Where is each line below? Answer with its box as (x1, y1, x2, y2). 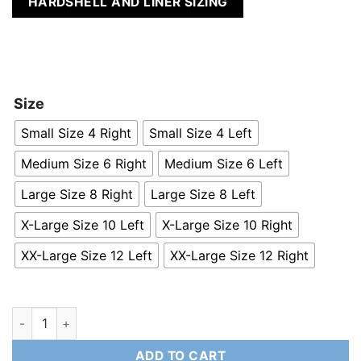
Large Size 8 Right (21, 186, 133, 203)
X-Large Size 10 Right (162, 217, 293, 234)
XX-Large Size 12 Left (21, 247, 152, 264)
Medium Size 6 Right (21, 156, 147, 172)
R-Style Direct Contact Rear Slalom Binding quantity (11, 309, 303, 323)
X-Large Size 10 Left (21, 217, 144, 234)
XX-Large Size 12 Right (170, 247, 309, 264)
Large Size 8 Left (151, 186, 255, 203)
